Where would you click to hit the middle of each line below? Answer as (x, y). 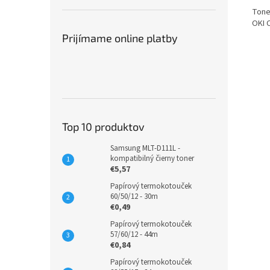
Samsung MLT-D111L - (145, 148)
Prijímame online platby (120, 38)
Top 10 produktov (103, 127)
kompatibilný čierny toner (152, 159)
